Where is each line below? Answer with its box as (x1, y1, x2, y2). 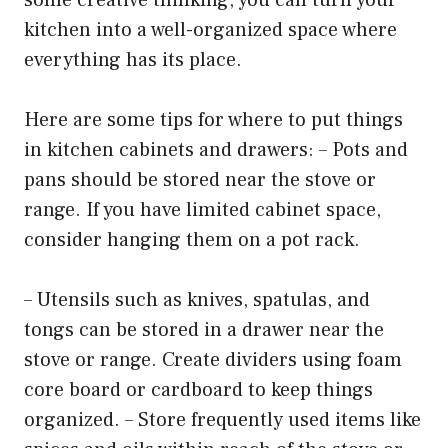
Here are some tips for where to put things (24, 106, 403, 133)
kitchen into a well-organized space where (24, 16, 397, 43)
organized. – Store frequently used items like (24, 406, 421, 433)
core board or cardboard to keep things (24, 376, 373, 403)
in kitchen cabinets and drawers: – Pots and (24, 136, 408, 163)
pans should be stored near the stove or (24, 166, 376, 193)
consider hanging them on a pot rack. (24, 226, 360, 253)
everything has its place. (24, 46, 242, 73)
